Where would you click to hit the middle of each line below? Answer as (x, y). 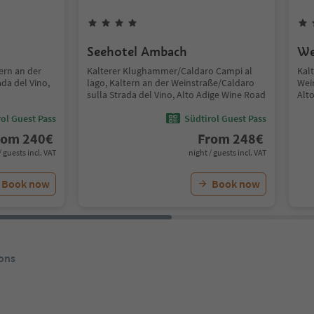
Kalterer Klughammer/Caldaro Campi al (170, 71)
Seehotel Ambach (137, 52)
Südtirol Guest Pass (225, 118)
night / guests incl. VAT (227, 152)
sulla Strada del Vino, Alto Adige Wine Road (176, 95)
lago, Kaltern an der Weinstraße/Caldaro (171, 83)
